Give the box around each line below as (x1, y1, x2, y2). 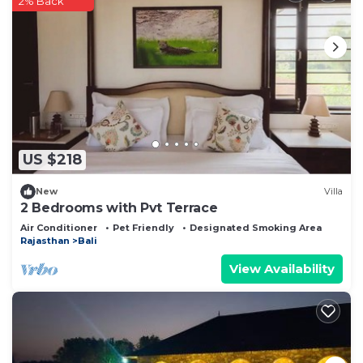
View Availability (229, 260, 335, 276)
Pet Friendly (113, 221, 174, 233)
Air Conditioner (20, 221, 97, 233)
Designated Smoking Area (190, 221, 322, 233)
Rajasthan (20, 234, 70, 246)
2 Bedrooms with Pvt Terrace (20, 199, 218, 216)
